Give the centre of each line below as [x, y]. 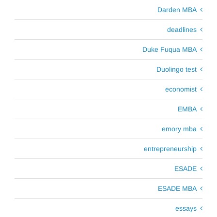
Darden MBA [177, 9]
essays [186, 208]
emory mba [179, 129]
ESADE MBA [177, 188]
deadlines [182, 29]
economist [181, 89]
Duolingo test [177, 69]
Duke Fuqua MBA [170, 49]
